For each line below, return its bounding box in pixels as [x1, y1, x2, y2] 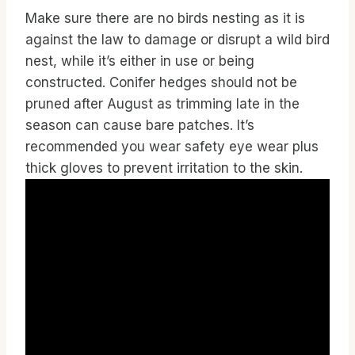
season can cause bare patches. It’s [25, 116, 254, 133]
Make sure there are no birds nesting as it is [25, 10, 305, 26]
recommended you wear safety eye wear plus [25, 138, 319, 155]
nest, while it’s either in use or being [25, 52, 254, 69]
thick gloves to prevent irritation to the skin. [25, 159, 303, 176]
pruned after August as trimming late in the [25, 95, 300, 112]
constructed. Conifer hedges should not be [25, 74, 297, 90]
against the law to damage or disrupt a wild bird [25, 31, 330, 48]
